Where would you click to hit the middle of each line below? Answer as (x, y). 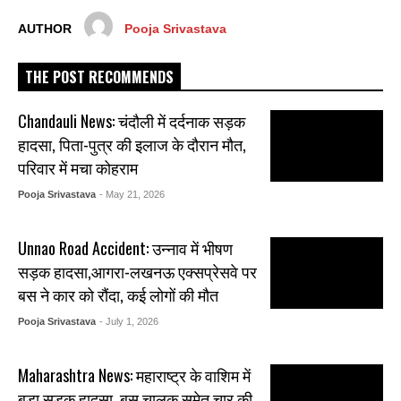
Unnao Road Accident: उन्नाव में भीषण (126, 247)
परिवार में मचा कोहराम (78, 167)
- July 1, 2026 (129, 321)
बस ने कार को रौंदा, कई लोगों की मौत (119, 294)
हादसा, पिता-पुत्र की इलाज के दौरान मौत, (132, 144)
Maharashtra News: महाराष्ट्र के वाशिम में (135, 375)
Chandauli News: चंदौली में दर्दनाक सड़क (132, 120)
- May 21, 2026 (132, 194)
